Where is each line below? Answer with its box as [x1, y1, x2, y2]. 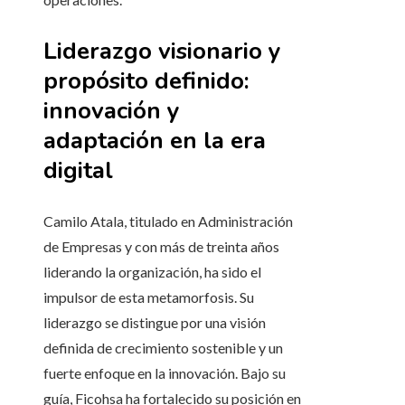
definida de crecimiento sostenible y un [43, 339, 283, 357]
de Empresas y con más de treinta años [43, 238, 279, 256]
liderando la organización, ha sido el [43, 263, 261, 281]
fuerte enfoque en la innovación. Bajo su [43, 364, 286, 382]
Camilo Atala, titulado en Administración [43, 212, 293, 231]
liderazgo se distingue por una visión [43, 314, 266, 332]
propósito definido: [43, 65, 250, 98]
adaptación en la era [43, 125, 266, 157]
